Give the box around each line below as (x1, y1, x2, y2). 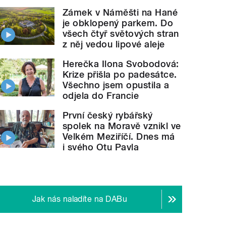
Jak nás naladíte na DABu (32, 194, 128, 204)
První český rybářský (63, 110, 153, 121)
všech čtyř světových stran (63, 28, 179, 39)
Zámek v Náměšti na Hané (63, 7, 178, 18)
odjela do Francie (63, 90, 139, 101)
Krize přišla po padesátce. (63, 69, 177, 80)
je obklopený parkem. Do (63, 18, 174, 29)
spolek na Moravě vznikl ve (63, 121, 181, 132)
